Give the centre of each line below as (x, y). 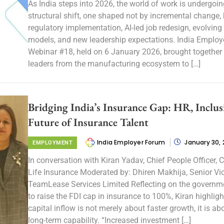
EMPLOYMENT (52, 142)
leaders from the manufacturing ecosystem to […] (114, 64)
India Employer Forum (132, 142)
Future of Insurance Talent (88, 122)
